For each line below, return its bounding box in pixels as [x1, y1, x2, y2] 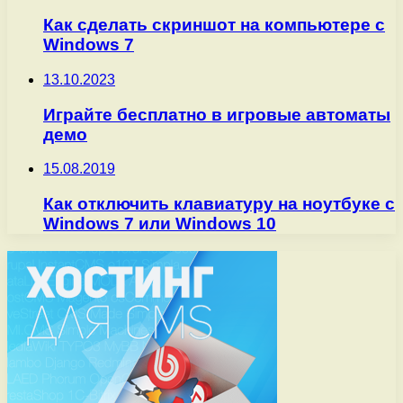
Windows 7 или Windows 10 [43, 214, 276, 234]
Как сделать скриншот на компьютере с [43, 15, 385, 35]
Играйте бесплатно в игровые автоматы [43, 104, 390, 124]
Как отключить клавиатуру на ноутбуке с [43, 194, 395, 214]
